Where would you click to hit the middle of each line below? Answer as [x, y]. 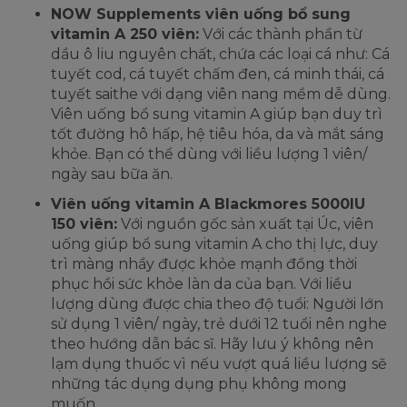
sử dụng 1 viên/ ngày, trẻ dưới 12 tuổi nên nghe [219, 323]
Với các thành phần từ [281, 34]
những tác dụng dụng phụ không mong [199, 383]
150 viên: [84, 223]
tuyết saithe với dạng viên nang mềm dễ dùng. [221, 94]
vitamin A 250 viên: [125, 34]
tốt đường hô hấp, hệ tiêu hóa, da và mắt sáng [218, 134]
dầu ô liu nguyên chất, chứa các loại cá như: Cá [220, 54]
